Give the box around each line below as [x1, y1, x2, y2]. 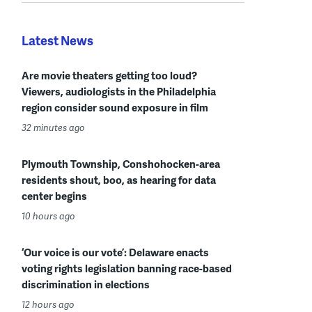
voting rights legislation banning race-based [22, 260, 232, 276]
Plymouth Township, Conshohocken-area [22, 155, 220, 171]
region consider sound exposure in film [22, 99, 208, 115]
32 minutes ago [22, 120, 85, 134]
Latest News [22, 31, 93, 49]
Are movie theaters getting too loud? [22, 67, 197, 83]
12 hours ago [22, 297, 75, 311]
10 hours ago [22, 209, 75, 222]
